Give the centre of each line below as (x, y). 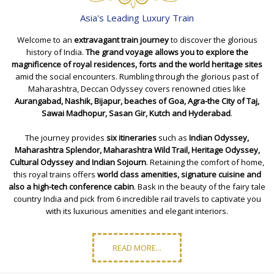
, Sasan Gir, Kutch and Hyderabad (168, 113)
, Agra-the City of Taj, (222, 101)
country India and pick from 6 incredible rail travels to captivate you (137, 199)
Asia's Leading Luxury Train (137, 18)
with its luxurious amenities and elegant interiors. (137, 211)
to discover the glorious (213, 40)
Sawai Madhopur (73, 113)
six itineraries (131, 138)
